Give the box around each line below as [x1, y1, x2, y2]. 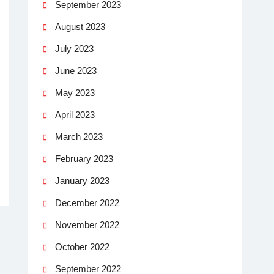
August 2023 [55, 21, 105, 32]
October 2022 [55, 241, 109, 252]
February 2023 [55, 153, 113, 164]
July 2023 [55, 43, 94, 54]
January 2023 [55, 175, 109, 186]
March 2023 [55, 131, 103, 142]
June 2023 [55, 65, 97, 76]
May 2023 [55, 87, 95, 98]
